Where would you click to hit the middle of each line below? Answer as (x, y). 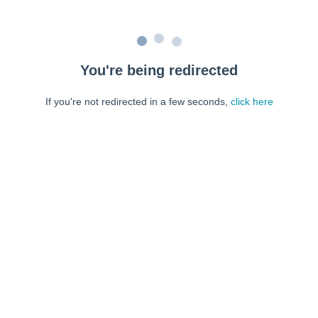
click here (252, 102)
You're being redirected (159, 70)
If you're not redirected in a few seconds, (138, 102)
